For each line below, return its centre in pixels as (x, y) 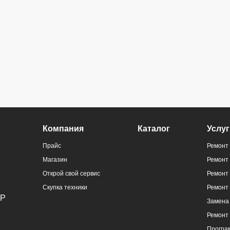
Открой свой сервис (72, 173)
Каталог (154, 128)
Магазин (55, 159)
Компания (63, 128)
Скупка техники (65, 187)
